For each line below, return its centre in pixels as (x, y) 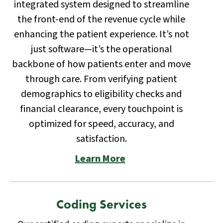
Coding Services (101, 205)
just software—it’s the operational (101, 50)
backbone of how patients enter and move (102, 64)
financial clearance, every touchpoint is (102, 109)
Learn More (100, 159)
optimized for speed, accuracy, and (101, 124)
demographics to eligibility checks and (102, 94)
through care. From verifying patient (102, 79)
